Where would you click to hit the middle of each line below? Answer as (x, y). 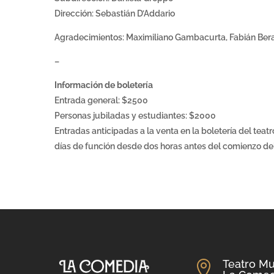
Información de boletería (104, 85)
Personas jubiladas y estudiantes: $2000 (135, 116)
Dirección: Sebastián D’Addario (115, 14)
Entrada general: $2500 (101, 101)
